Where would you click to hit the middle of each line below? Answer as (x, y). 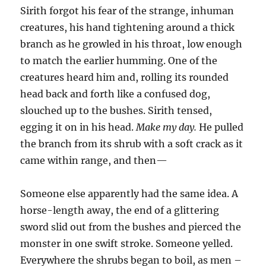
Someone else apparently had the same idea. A (129, 194)
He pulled (221, 127)
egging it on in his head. (78, 127)
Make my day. (168, 127)
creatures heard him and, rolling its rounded (125, 77)
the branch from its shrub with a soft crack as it (132, 144)
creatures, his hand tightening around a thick (128, 28)
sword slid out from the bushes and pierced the (131, 227)
